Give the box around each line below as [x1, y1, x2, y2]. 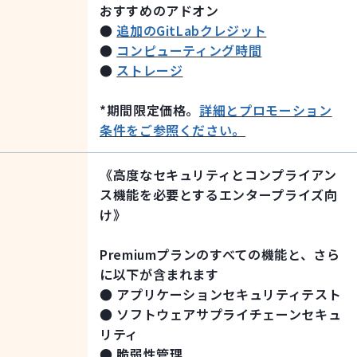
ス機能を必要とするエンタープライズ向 [100, 185, 338, 205]
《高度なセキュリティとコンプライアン [100, 165, 337, 185]
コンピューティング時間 [116, 41, 262, 61]
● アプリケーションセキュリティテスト [100, 284, 342, 304]
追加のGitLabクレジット [116, 21, 267, 41]
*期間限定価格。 [100, 100, 200, 120]
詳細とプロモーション [199, 100, 332, 120]
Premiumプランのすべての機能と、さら [100, 245, 340, 265]
